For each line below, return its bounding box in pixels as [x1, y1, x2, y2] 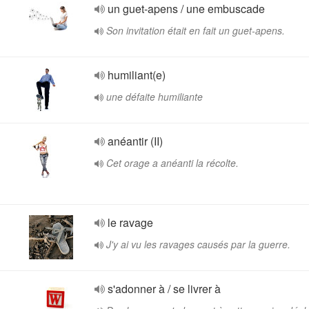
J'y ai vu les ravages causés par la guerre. [106, 237, 290, 251]
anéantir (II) [108, 133, 163, 149]
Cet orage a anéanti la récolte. [106, 156, 239, 170]
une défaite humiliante [106, 90, 203, 103]
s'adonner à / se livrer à [108, 281, 221, 297]
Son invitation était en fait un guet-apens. [106, 23, 285, 37]
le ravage [108, 215, 153, 230]
